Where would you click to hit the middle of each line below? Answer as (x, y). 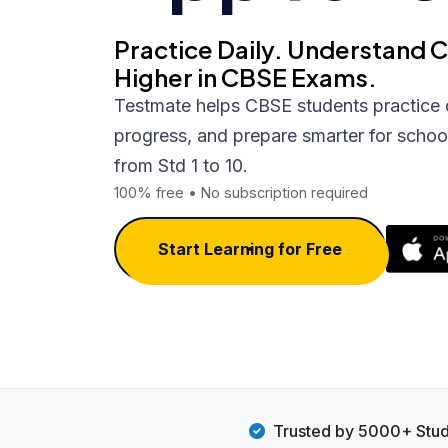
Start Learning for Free (250, 249)
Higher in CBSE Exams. (245, 77)
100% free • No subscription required (241, 193)
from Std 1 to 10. (181, 166)
